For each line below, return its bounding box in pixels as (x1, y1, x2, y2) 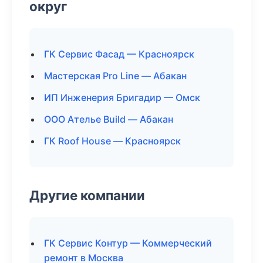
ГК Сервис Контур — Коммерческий (44, 237, 212, 249)
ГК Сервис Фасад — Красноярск (44, 48, 194, 60)
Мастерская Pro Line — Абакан (44, 70, 187, 82)
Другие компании (29, 187, 145, 203)
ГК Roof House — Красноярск (44, 135, 181, 147)
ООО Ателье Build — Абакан (44, 113, 173, 125)
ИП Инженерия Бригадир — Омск (44, 92, 200, 103)
